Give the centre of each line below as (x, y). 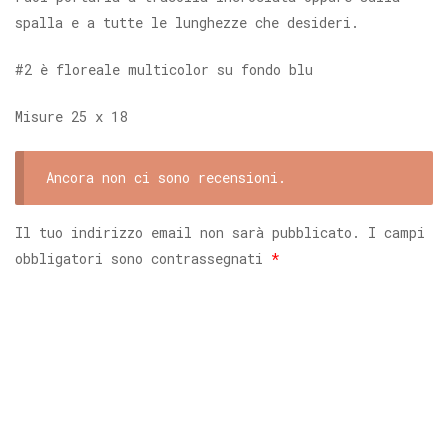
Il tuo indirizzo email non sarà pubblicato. (187, 233)
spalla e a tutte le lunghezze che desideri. (187, 22)
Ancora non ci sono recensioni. (166, 177)
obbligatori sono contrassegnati (143, 259)
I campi (396, 233)
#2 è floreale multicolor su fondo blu (164, 69)
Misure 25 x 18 (71, 116)
